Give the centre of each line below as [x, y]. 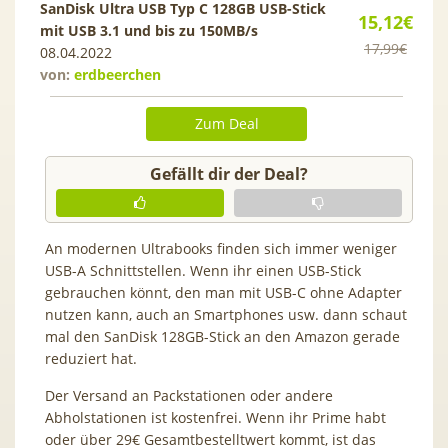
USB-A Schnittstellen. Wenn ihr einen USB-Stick [203, 270]
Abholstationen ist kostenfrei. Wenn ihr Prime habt [215, 417]
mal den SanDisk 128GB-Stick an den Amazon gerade [222, 336]
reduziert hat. [91, 358]
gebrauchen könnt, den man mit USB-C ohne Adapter [223, 292]
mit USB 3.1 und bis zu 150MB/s [149, 30]
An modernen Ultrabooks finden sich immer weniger [221, 248]
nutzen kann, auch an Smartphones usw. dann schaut [226, 314]
